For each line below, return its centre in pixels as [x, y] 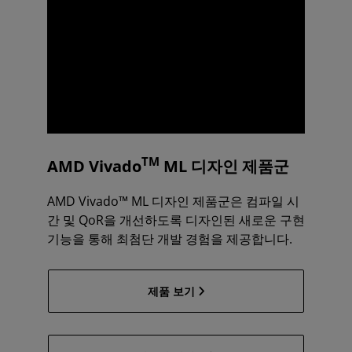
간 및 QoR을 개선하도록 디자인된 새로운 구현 [176, 220]
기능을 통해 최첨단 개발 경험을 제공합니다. [170, 238]
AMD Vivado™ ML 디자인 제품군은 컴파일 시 [173, 201]
